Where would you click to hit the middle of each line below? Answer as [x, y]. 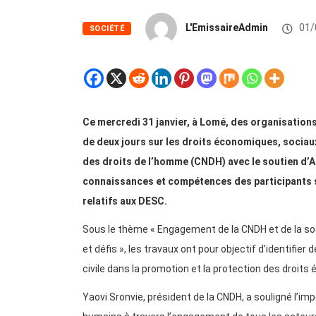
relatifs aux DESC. [125, 201]
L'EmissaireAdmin [227, 28]
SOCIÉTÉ [107, 29]
